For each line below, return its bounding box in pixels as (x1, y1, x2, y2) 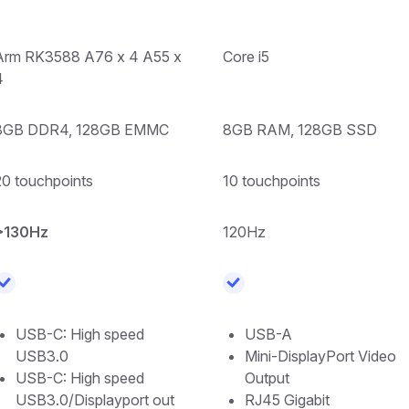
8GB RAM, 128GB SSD (223, 120, 377, 139)
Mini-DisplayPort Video (245, 346, 396, 365)
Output (245, 368, 289, 387)
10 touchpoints (223, 171, 320, 190)
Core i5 (223, 47, 269, 66)
